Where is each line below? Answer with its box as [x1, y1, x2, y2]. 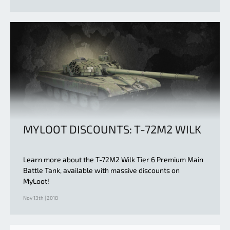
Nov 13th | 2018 [23, 195, 58, 201]
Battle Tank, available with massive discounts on [23, 166, 180, 175]
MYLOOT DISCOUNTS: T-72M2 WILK [23, 122, 201, 136]
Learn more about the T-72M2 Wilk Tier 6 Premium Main [23, 155, 203, 164]
